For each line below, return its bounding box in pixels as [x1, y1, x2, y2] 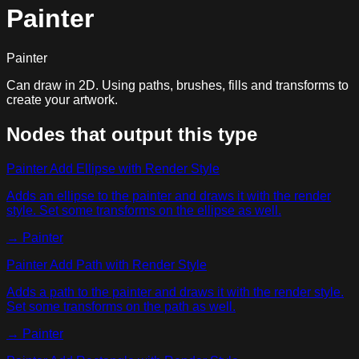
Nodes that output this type [6, 123, 257, 145]
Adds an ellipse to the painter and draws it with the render [6, 188, 331, 203]
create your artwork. [6, 92, 118, 107]
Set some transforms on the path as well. [6, 299, 236, 313]
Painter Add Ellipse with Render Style [6, 161, 220, 175]
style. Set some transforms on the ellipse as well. [6, 203, 281, 217]
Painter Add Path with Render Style [6, 257, 207, 272]
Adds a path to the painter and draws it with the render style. [6, 284, 344, 299]
